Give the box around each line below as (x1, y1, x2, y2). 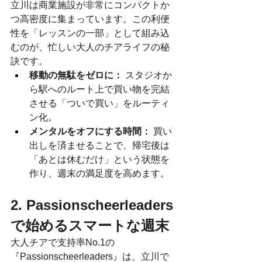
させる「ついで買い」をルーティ (29, 98, 170, 108)
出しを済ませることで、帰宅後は (29, 140, 170, 150)
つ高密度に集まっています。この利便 (11, 13, 170, 24)
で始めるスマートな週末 (11, 217, 169, 233)
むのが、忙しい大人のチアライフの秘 (11, 42, 170, 52)
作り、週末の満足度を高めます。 (29, 168, 170, 178)
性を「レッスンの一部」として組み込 (11, 27, 170, 38)
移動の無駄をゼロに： (29, 70, 123, 80)
